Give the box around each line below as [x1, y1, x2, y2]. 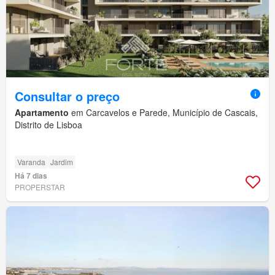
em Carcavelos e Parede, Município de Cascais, [69, 106, 258, 119]
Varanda [17, 157, 45, 168]
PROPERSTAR [15, 182, 65, 193]
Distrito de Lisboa [15, 118, 82, 131]
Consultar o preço [15, 87, 120, 106]
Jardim [50, 157, 73, 168]
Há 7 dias [15, 170, 47, 182]
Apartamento [15, 106, 69, 119]
